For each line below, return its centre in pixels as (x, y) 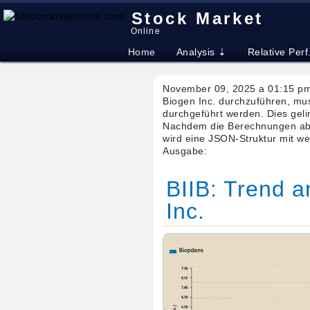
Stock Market (197, 18)
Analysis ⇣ (201, 52)
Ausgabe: (185, 151)
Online (145, 31)
